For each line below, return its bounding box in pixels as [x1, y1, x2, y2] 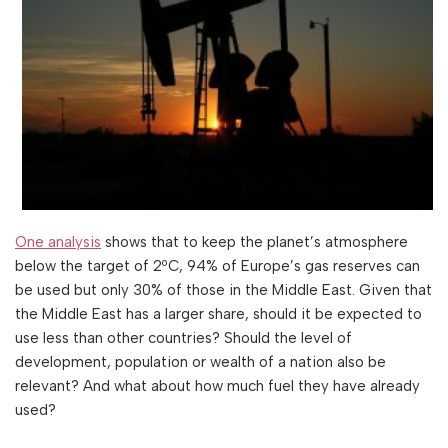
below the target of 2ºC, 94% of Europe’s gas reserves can [15, 256, 420, 275]
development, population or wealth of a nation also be [15, 352, 386, 371]
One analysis [15, 232, 101, 251]
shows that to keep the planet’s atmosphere [101, 232, 408, 251]
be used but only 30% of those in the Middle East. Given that [15, 280, 432, 299]
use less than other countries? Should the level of [15, 328, 352, 347]
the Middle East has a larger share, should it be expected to [15, 304, 422, 323]
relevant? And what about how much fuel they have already [15, 376, 420, 395]
